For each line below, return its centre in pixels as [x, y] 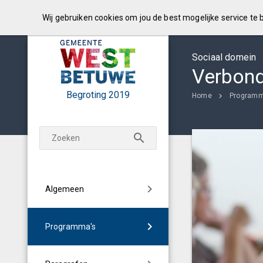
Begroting [86, 95]
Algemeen [65, 189]
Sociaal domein [224, 57]
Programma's [70, 227]
